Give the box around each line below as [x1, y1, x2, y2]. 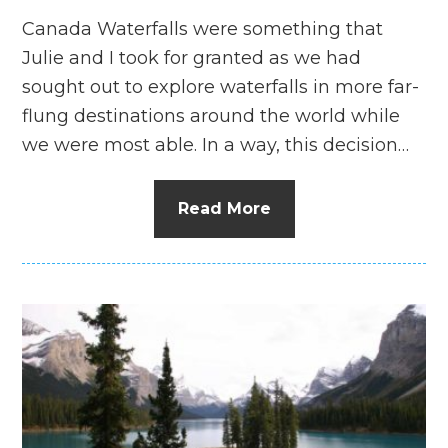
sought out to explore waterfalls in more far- [22, 76, 420, 99]
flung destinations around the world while [22, 105, 401, 128]
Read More [177, 199, 271, 219]
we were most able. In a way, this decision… [22, 134, 410, 157]
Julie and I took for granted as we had [22, 47, 362, 70]
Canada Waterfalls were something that [22, 18, 384, 41]
